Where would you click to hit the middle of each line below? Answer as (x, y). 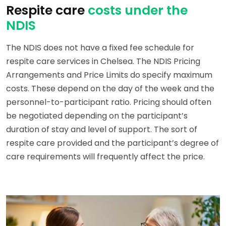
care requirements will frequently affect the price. (105, 157)
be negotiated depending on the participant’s (97, 116)
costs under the (138, 11)
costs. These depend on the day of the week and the (110, 89)
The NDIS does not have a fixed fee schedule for (100, 48)
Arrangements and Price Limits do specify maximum (109, 75)
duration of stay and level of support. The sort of (102, 130)
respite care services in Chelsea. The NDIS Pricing (103, 62)
